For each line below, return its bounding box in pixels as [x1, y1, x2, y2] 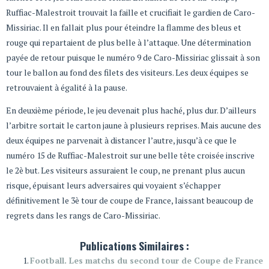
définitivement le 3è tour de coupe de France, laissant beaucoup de [6, 194, 253, 206]
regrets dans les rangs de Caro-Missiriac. [6, 209, 160, 221]
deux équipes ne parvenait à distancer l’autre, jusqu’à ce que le [6, 134, 237, 146]
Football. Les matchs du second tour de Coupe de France [30, 255, 263, 267]
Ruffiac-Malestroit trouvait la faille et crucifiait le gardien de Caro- [6, 7, 255, 19]
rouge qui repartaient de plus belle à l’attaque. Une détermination [6, 37, 251, 49]
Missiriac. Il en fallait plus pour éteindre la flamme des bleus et [6, 22, 241, 34]
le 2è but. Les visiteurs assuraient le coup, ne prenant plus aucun [6, 164, 245, 176]
